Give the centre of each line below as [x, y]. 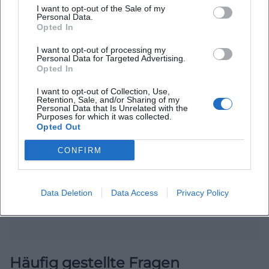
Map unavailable [134, 122]
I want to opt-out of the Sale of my [101, 8]
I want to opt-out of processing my [101, 50]
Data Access [134, 193]
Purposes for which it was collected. [104, 116]
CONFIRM [80, 150]
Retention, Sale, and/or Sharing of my [108, 100]
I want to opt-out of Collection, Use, [103, 91]
